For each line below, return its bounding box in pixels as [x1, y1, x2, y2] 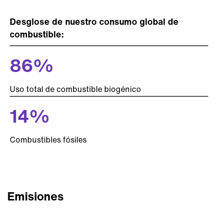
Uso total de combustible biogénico [10, 83, 141, 95]
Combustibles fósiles [10, 134, 89, 145]
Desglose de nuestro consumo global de [10, 15, 179, 28]
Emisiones [7, 187, 64, 205]
